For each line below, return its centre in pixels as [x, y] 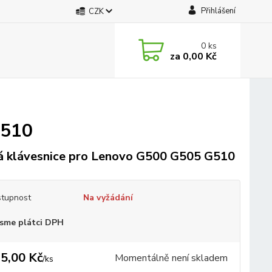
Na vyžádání [108, 198]
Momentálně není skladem [171, 258]
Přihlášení [218, 11]
